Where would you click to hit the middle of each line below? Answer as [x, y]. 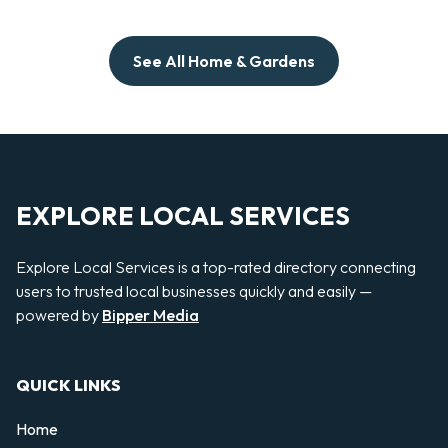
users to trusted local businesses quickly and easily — [194, 290]
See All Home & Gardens [224, 61]
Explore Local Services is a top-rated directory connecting [216, 266]
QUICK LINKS [68, 385]
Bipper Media [150, 314]
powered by [59, 314]
